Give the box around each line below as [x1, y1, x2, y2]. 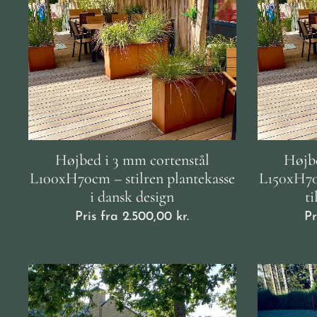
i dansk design [90, 187, 175, 206]
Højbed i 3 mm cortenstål [54, 150, 209, 169]
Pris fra [75, 209, 123, 224]
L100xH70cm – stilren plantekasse [29, 168, 235, 188]
